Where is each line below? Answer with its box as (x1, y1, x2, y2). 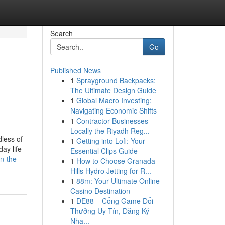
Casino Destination (70, 186, 130, 196)
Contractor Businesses (76, 116, 148, 126)
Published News (50, 65, 101, 75)
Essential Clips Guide (70, 146, 138, 156)
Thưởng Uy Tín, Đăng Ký (70, 206, 149, 216)
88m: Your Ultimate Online (76, 176, 160, 186)
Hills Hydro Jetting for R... (70, 166, 151, 176)
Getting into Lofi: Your (76, 136, 145, 146)
